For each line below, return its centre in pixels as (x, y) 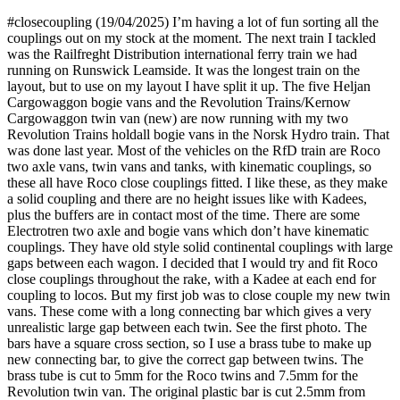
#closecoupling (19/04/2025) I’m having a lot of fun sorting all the (193, 22)
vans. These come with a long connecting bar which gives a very (189, 311)
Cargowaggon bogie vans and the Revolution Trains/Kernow (179, 102)
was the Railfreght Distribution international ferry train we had (182, 54)
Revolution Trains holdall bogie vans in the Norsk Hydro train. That (198, 134)
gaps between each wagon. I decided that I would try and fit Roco (192, 263)
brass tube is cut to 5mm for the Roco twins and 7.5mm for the (183, 375)
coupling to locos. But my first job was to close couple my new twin (199, 295)
